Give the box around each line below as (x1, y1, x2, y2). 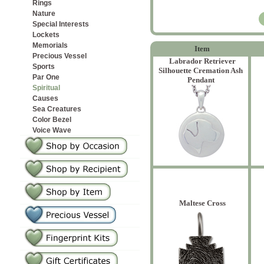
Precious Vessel (32, 52, 87, 60)
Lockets (32, 31, 60, 39)
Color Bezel (32, 115, 71, 124)
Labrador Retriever (169, 57, 236, 65)
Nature (32, 9, 55, 18)
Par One (32, 73, 60, 81)
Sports (32, 62, 55, 71)
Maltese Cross (179, 199, 226, 207)
